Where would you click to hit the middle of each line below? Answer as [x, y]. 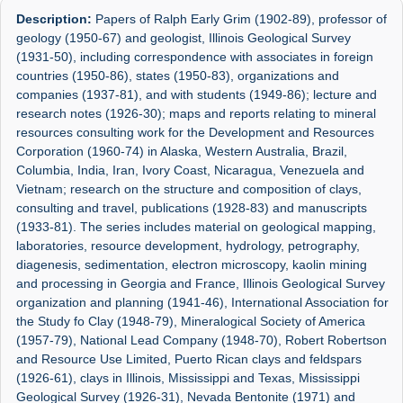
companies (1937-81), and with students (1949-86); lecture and [197, 95]
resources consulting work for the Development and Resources [196, 133]
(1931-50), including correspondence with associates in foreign [195, 57]
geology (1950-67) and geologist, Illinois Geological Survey [184, 38]
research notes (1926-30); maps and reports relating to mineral [197, 114]
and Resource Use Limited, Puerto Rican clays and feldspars [189, 359]
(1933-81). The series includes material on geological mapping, [197, 227]
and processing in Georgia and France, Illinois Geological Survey [201, 284]
